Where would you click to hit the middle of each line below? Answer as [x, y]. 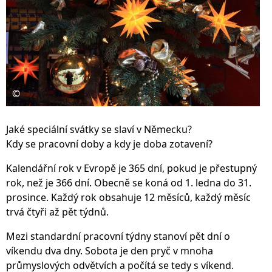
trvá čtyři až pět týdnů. [57, 212]
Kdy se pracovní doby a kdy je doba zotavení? [109, 144]
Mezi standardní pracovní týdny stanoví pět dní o [118, 236]
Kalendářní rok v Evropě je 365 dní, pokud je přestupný [131, 168]
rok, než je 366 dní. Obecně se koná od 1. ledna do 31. [129, 182]
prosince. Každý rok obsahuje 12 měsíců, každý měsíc [128, 197]
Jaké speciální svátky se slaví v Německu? [99, 129]
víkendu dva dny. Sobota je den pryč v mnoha [110, 250]
